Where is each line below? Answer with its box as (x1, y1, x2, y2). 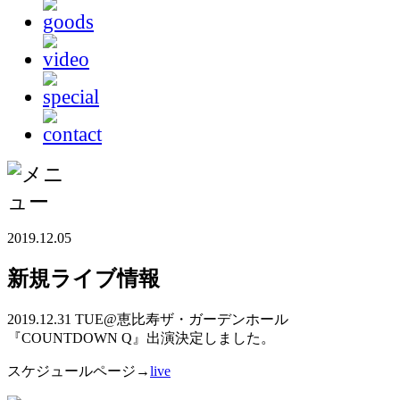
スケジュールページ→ (7, 362, 150, 379)
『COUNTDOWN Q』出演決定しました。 (7, 329, 275, 346)
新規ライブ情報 (7, 266, 160, 290)
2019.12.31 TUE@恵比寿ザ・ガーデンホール (7, 311, 288, 327)
